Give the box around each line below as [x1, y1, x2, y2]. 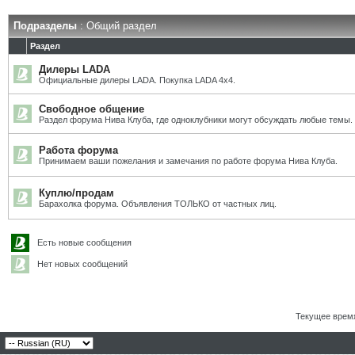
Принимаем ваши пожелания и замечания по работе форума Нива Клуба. [39, 156, 338, 166]
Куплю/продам [39, 187, 114, 199]
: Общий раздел [77, 20, 157, 32]
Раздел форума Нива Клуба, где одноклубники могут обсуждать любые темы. [39, 115, 353, 124]
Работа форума [39, 144, 118, 156]
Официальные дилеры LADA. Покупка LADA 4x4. [39, 75, 235, 85]
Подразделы [13, 20, 77, 32]
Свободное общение [39, 103, 144, 115]
